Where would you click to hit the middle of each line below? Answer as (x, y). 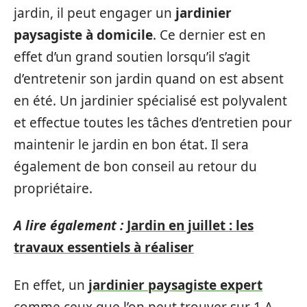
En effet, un (51, 285)
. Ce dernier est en (209, 35)
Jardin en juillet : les (190, 225)
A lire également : (69, 225)
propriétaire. (53, 188)
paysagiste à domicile (83, 35)
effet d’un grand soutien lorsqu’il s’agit (132, 57)
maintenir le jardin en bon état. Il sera (131, 144)
